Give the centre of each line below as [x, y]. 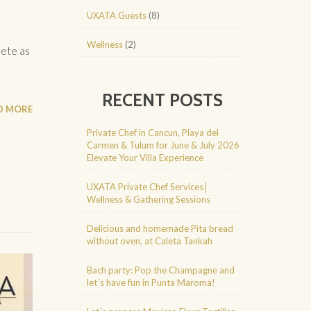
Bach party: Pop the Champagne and [161, 270]
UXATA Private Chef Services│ [148, 187]
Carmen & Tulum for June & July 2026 [163, 145]
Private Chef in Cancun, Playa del [153, 133]
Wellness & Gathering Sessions [149, 199]
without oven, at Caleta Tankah [150, 241]
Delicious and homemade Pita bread [160, 228]
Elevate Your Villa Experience [145, 158]
